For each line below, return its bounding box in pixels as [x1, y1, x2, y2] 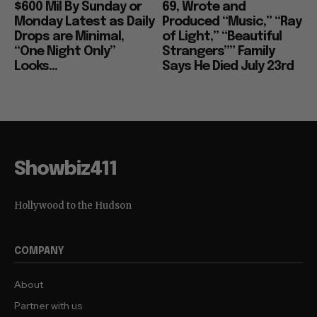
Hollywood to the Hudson [14, 200, 132, 212]
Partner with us [14, 299, 83, 313]
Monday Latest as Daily [14, 16, 154, 29]
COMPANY [14, 246, 64, 257]
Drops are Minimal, [14, 30, 124, 44]
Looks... [14, 60, 57, 74]
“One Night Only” [14, 45, 115, 59]
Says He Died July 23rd [162, 60, 294, 74]
